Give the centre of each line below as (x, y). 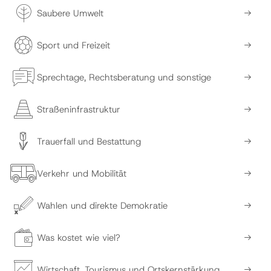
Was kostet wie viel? (79, 237)
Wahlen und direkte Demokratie (102, 205)
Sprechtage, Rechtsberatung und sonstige (124, 77)
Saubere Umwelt (70, 13)
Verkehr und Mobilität (82, 173)
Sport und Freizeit (73, 45)
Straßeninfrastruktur (79, 109)
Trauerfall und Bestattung (89, 141)
